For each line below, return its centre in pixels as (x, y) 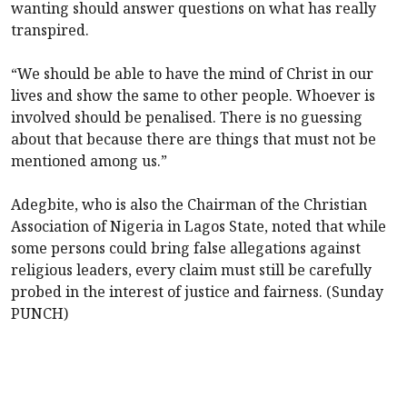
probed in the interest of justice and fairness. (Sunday (197, 291)
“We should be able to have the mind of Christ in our (192, 73)
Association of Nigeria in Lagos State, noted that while (199, 226)
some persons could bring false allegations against (186, 248)
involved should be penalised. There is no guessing (187, 117)
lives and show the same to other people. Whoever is (193, 95)
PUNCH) (40, 313)
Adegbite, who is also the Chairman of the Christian (189, 204)
